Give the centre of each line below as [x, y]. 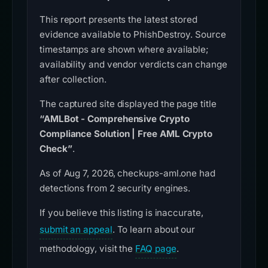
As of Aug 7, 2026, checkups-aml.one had [127, 173]
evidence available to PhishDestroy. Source [133, 35]
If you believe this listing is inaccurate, [121, 213]
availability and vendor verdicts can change [133, 65]
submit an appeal [76, 230]
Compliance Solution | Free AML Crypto [126, 134]
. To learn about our [154, 230]
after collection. [73, 80]
